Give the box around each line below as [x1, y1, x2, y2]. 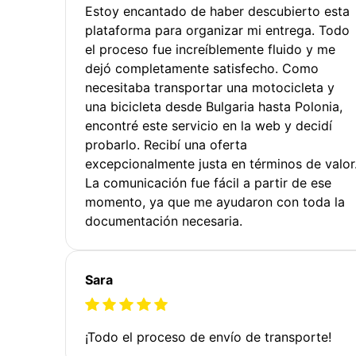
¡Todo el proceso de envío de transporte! [85, 328, 331, 345]
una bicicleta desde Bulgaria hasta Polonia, [85, 98, 342, 114]
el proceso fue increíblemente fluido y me [85, 41, 335, 57]
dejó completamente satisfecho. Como [85, 60, 319, 76]
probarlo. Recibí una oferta [85, 136, 247, 153]
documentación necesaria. [85, 212, 242, 229]
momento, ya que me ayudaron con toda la [85, 193, 345, 210]
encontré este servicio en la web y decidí [85, 117, 332, 133]
